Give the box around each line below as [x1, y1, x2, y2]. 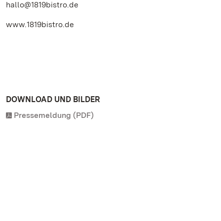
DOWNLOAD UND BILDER [6, 95, 100, 104]
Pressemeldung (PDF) [14, 110, 94, 120]
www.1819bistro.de [6, 20, 74, 29]
